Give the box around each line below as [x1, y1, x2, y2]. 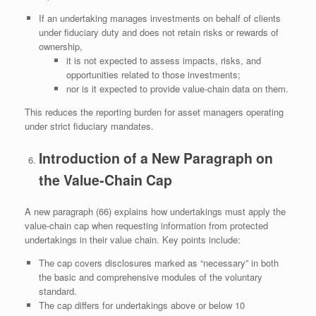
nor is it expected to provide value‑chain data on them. [66, 82, 288, 96]
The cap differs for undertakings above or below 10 [38, 298, 245, 312]
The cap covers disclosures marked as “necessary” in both [38, 256, 279, 270]
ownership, [38, 39, 83, 54]
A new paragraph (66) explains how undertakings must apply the [25, 205, 286, 219]
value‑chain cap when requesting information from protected [25, 219, 268, 233]
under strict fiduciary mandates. [25, 119, 154, 133]
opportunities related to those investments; [66, 68, 241, 82]
